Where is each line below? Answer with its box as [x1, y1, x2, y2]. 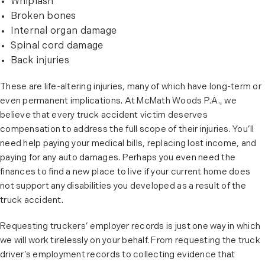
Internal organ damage [10, 27, 117, 37]
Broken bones [10, 12, 76, 22]
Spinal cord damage [10, 41, 104, 51]
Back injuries [10, 56, 69, 66]
